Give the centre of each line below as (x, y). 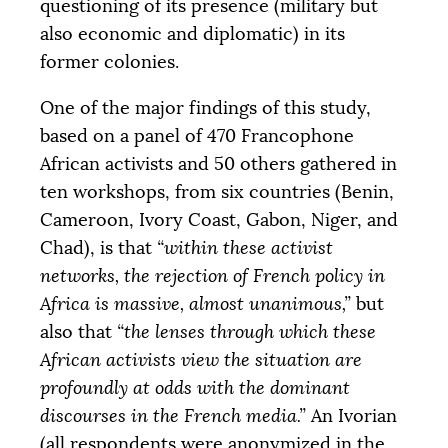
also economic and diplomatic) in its (192, 33)
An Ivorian (351, 415)
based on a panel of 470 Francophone (197, 135)
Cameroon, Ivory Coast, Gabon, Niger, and (219, 219)
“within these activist (245, 247)
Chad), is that (98, 247)
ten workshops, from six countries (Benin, (217, 191)
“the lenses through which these (246, 331)
